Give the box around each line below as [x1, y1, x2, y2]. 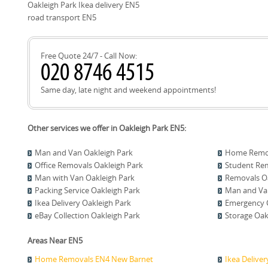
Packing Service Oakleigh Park [35, 184, 140, 196]
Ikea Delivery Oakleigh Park [35, 197, 131, 208]
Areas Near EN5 [28, 234, 83, 246]
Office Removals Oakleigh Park [35, 159, 143, 170]
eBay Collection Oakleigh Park [35, 209, 140, 221]
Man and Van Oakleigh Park [35, 147, 133, 158]
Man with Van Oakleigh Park [35, 172, 135, 183]
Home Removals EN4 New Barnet [35, 253, 153, 264]
